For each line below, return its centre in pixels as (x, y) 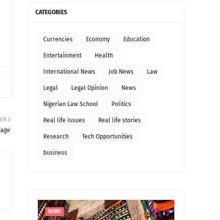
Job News (121, 72)
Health (104, 55)
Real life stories (120, 120)
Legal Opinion (90, 88)
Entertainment (62, 55)
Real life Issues (64, 120)
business (55, 153)
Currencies (58, 39)
